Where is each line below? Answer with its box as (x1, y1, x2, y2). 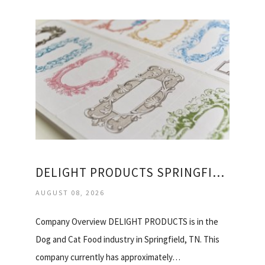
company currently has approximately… (35, 251, 180, 263)
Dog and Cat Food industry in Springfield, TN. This (35, 234, 219, 245)
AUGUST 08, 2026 (35, 188, 105, 198)
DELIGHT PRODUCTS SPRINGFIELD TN (212, 164, 224, 181)
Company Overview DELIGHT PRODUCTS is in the (35, 216, 218, 228)
